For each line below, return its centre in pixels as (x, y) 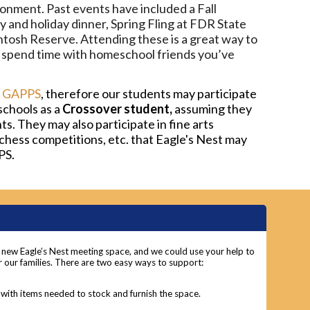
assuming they (213, 108)
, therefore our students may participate (148, 93)
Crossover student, (118, 108)
